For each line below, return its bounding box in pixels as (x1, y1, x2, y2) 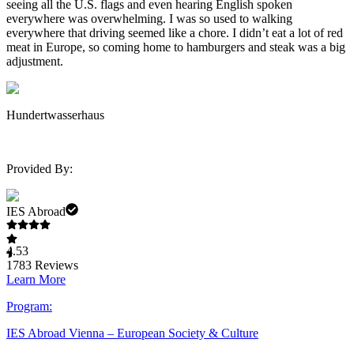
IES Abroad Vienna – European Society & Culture (6, 326, 258, 341)
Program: (6, 299, 52, 314)
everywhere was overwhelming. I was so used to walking (6, 12, 292, 26)
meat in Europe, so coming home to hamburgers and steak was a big (6, 40, 345, 55)
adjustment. (6, 55, 66, 69)
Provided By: (6, 162, 73, 176)
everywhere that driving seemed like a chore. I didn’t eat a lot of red (6, 26, 343, 40)
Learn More (6, 273, 66, 287)
